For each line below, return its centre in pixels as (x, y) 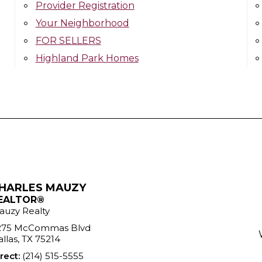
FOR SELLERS (68, 41)
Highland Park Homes (87, 58)
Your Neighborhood (82, 23)
